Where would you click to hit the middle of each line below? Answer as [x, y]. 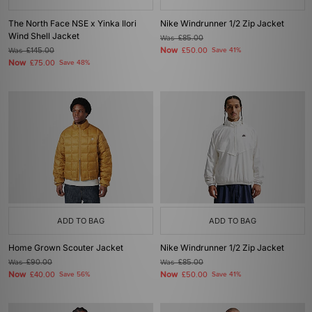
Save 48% [75, 63]
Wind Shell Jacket [44, 36]
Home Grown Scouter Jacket [66, 248]
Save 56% [75, 274]
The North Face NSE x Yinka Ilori [72, 23]
